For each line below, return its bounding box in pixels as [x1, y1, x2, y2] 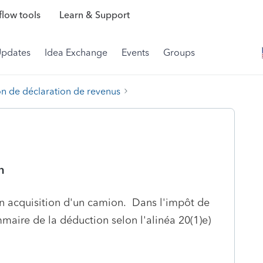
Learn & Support [59, 9, 130, 21]
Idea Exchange [45, 47, 107, 58]
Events [122, 47, 149, 58]
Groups [163, 47, 195, 58]
